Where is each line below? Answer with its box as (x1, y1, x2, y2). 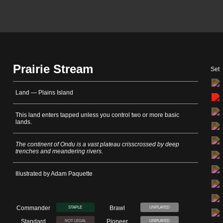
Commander (16, 205, 50, 212)
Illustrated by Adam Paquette (15, 170, 93, 177)
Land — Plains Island (15, 89, 73, 96)
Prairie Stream (13, 62, 93, 76)
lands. (15, 118, 32, 125)
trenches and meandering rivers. (15, 148, 103, 155)
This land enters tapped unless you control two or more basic (15, 111, 179, 118)
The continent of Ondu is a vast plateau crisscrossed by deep (15, 141, 179, 148)
